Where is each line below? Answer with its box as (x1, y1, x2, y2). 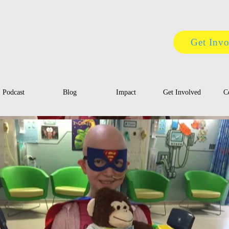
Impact (116, 88, 136, 96)
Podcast (2, 88, 25, 96)
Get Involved (163, 88, 201, 96)
